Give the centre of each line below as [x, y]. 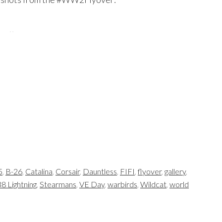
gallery [175, 171]
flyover [150, 171]
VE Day [92, 184]
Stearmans [58, 184]
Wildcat [153, 184]
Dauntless [100, 171]
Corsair [68, 171]
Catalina [39, 171]
